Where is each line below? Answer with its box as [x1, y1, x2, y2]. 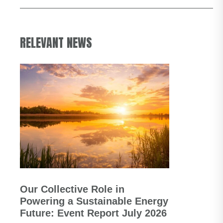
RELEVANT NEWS [20, 34, 92, 52]
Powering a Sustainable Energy [20, 196, 168, 207]
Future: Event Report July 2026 [20, 208, 167, 219]
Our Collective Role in [20, 184, 124, 195]
